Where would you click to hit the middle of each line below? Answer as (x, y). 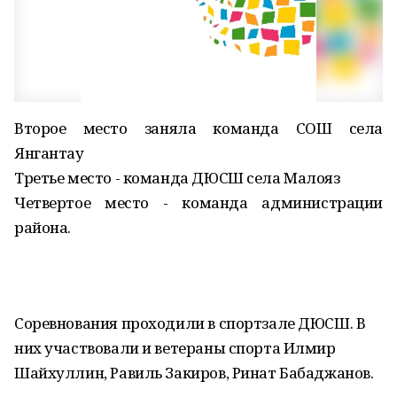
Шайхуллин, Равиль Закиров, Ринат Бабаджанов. (194, 373)
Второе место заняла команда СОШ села (198, 128)
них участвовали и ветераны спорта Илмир (175, 348)
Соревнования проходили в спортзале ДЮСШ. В (190, 323)
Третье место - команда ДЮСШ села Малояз (177, 178)
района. (43, 227)
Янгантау (49, 153)
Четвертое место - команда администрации (198, 202)
